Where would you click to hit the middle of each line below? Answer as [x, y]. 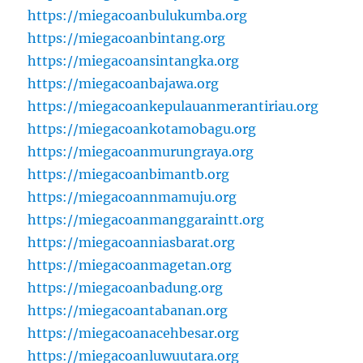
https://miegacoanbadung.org [126, 288]
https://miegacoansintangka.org [134, 61]
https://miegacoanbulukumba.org [138, 16]
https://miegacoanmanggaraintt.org [146, 220]
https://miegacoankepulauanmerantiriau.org [173, 107]
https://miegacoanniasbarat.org [132, 243]
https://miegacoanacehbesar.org [134, 333]
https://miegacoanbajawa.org [124, 84]
